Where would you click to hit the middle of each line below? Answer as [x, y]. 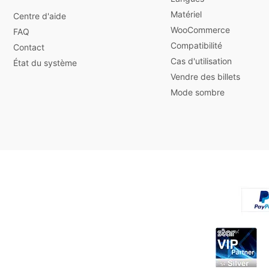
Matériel [186, 14]
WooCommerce [200, 29]
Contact [29, 47]
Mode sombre [198, 92]
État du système [45, 62]
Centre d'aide [40, 16]
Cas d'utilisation [201, 61]
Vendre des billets [205, 76]
